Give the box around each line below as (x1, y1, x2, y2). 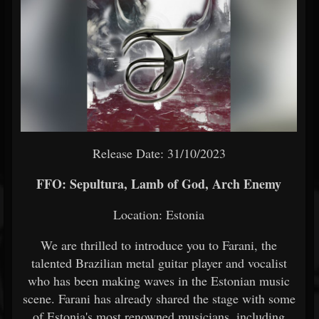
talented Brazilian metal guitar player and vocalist (31, 254, 287, 271)
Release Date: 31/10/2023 (92, 145, 226, 162)
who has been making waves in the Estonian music (28, 272, 290, 289)
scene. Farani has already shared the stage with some (22, 290, 296, 307)
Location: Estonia (113, 206, 204, 223)
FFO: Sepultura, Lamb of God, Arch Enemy (36, 174, 281, 193)
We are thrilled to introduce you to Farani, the (41, 236, 277, 253)
